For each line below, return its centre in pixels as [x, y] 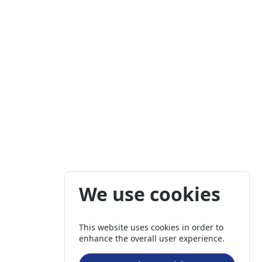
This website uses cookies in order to [151, 227]
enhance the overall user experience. [152, 239]
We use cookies [150, 194]
